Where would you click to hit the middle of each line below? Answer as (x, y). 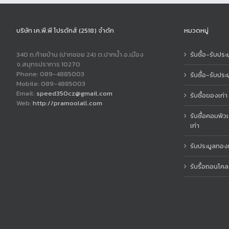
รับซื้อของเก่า (209, 95)
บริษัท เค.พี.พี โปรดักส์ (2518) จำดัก (65, 30)
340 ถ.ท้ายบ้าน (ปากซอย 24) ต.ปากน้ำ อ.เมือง (80, 54)
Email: (26, 93)
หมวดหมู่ (196, 30)
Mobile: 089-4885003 (51, 84)
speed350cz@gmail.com (74, 93)
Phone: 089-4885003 (50, 74)
